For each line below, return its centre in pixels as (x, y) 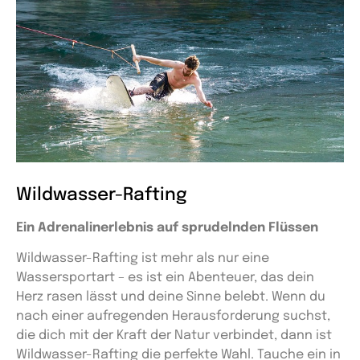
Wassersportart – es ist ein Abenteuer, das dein (165, 278)
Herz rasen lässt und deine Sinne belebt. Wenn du (171, 297)
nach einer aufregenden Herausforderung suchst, (173, 317)
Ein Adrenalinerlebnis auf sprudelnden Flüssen (167, 228)
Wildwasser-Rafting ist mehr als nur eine (143, 259)
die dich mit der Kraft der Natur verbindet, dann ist (174, 336)
